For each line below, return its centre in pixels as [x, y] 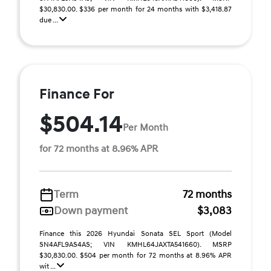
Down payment [91, 211]
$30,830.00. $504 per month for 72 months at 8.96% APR [135, 256]
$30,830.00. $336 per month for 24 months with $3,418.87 [135, 9]
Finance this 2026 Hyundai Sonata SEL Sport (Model [135, 234]
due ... [49, 20]
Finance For [77, 94]
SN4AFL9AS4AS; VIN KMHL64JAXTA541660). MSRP [135, 245]
